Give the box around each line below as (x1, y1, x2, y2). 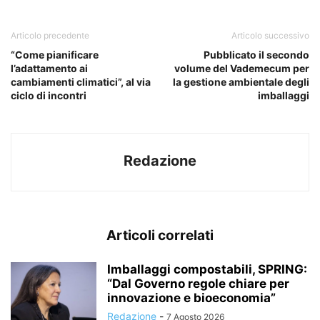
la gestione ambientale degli (173, 75, 309, 88)
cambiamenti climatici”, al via (11, 75, 151, 88)
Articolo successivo (231, 29, 309, 41)
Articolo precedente (11, 29, 89, 41)
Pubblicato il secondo (204, 48, 309, 61)
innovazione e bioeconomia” (107, 290, 276, 305)
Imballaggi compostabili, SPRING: (107, 261, 307, 276)
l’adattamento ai (11, 61, 88, 74)
